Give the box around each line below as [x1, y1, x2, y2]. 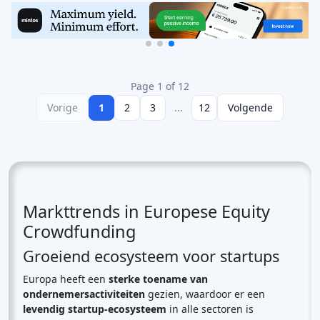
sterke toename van [109, 272, 208, 286]
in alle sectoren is [166, 302, 254, 316]
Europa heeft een [23, 272, 109, 286]
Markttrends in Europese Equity [23, 200, 270, 223]
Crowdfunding [23, 220, 136, 243]
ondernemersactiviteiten [23, 287, 145, 301]
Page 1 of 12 [131, 79, 189, 93]
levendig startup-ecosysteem [23, 302, 166, 316]
